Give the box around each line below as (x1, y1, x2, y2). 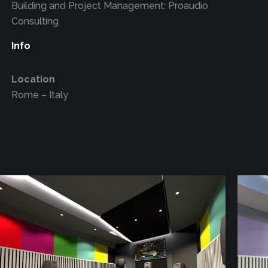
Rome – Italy (11, 89, 68, 101)
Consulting (11, 16, 59, 28)
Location (11, 74, 55, 86)
